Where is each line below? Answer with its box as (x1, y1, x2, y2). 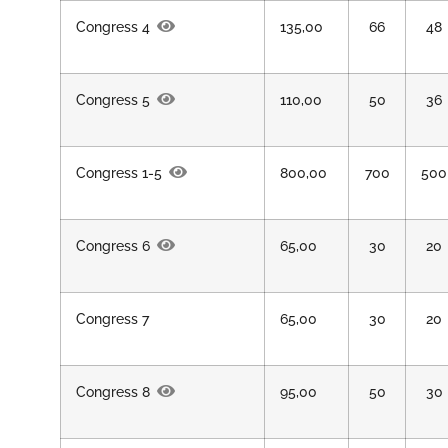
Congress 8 (76, 383, 150, 400)
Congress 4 (76, 18, 150, 35)
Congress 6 (76, 237, 150, 254)
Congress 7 (76, 310, 149, 327)
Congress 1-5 (76, 164, 162, 181)
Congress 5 (76, 91, 150, 108)
